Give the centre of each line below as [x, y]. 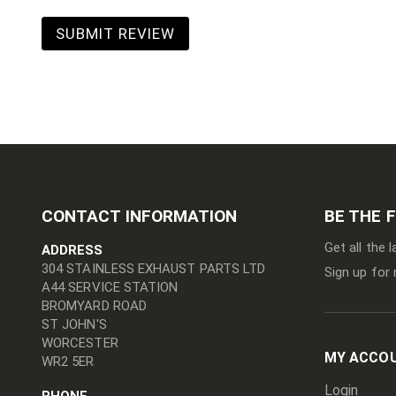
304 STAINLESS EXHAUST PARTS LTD [154, 268]
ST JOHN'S [74, 324]
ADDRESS [72, 250]
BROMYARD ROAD [94, 305]
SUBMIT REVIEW [115, 33]
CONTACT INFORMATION [140, 216]
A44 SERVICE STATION [110, 287]
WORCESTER [80, 343]
